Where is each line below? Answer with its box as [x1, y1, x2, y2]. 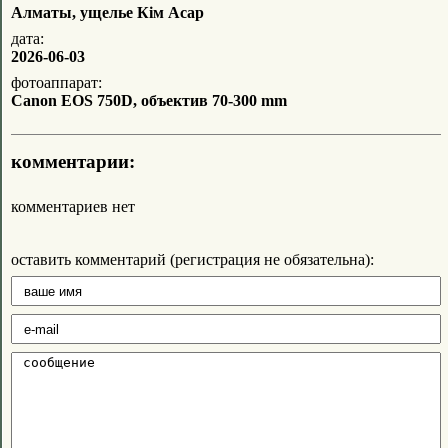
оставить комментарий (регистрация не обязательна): [11, 250, 374, 268]
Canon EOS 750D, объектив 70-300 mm [11, 91, 287, 109]
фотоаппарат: [11, 73, 102, 91]
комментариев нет [11, 197, 135, 215]
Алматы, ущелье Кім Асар [11, 3, 204, 21]
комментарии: [11, 150, 135, 172]
